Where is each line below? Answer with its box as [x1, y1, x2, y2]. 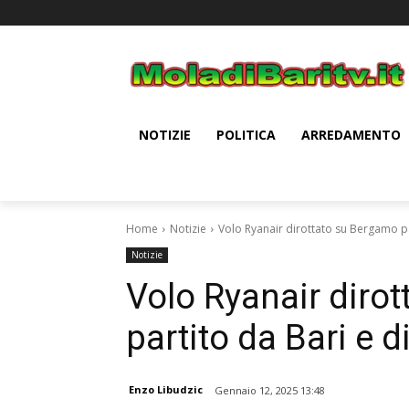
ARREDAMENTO [301, 125, 401, 143]
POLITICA [216, 125, 276, 143]
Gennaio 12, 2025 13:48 [215, 383, 325, 397]
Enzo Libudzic [129, 383, 203, 397]
